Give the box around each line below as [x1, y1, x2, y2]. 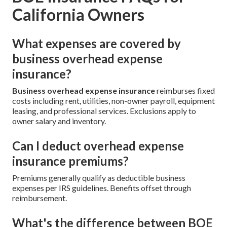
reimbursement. [12, 193, 67, 203]
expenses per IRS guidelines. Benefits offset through [12, 182, 191, 193]
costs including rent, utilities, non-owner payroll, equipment [12, 95, 215, 105]
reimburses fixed [155, 85, 215, 95]
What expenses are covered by [12, 35, 181, 51]
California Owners [12, 4, 144, 24]
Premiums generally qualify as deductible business [12, 172, 185, 182]
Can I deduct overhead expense [12, 138, 184, 153]
